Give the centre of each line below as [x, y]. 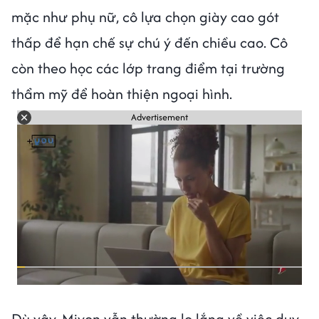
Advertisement [159, 117]
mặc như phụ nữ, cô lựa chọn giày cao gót [145, 16]
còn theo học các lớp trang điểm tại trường [148, 68]
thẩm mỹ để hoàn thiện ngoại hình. [122, 93]
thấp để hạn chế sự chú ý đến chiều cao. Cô [150, 42]
